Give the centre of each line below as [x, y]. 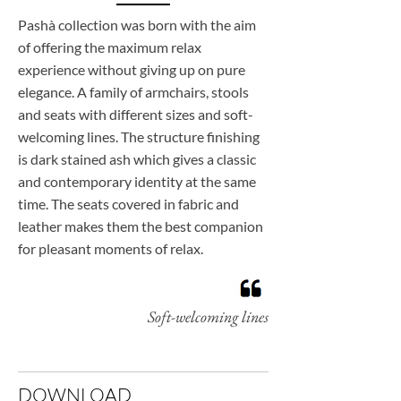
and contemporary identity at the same [137, 181]
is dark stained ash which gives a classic [137, 159]
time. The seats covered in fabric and [128, 204]
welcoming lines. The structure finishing [139, 137]
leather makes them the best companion [141, 226]
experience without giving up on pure [132, 69]
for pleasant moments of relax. [111, 248]
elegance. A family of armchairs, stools [133, 92]
